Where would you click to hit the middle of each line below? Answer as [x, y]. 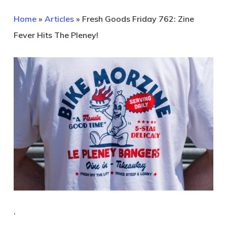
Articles [59, 19]
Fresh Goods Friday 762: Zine [138, 19]
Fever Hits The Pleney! [56, 35]
